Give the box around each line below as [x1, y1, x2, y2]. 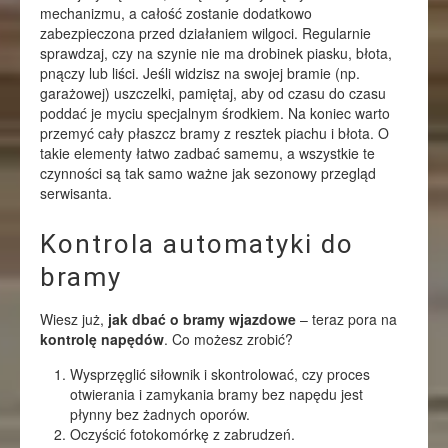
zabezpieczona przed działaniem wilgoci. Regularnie [40, 23, 371, 43]
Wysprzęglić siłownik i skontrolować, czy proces [70, 364, 370, 384]
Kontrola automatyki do [40, 229, 354, 259]
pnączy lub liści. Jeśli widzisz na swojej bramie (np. [40, 63, 360, 83]
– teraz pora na [296, 309, 397, 329]
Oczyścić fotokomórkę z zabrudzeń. [70, 424, 295, 444]
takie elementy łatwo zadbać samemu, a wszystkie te [40, 143, 375, 163]
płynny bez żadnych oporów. [70, 404, 250, 424]
